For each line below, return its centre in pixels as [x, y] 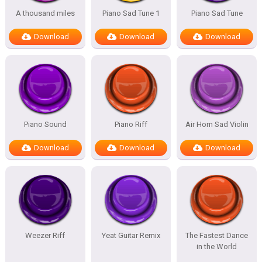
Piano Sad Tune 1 [131, 13]
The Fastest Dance [217, 235]
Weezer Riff [45, 235]
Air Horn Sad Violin [217, 124]
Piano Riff [131, 124]
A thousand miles [45, 13]
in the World [217, 247]
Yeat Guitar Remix [131, 235]
